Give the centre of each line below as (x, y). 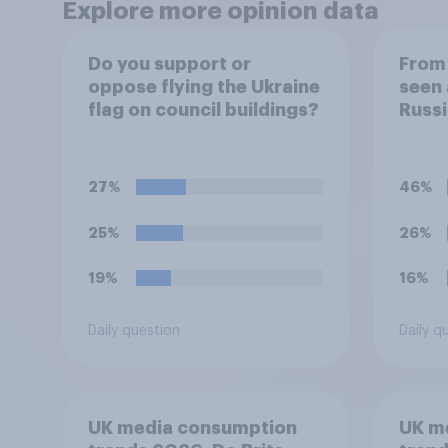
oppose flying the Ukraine (203, 86)
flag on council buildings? (203, 109)
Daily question (133, 331)
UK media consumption (192, 427)
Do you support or (169, 63)
